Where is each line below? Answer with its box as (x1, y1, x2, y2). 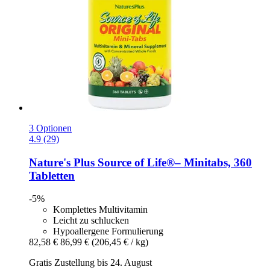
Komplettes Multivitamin (53, 204, 148, 215)
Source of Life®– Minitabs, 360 (95, 155, 252, 169)
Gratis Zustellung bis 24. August (29, 257, 152, 268)
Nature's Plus (29, 155, 95, 169)
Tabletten (29, 169, 75, 182)
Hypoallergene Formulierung (53, 226, 163, 237)
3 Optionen (29, 122, 72, 133)
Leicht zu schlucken (53, 215, 129, 226)
